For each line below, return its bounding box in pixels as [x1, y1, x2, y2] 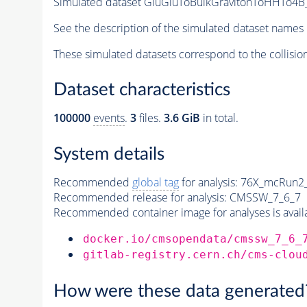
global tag [132, 175, 179, 190]
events [93, 110, 125, 126]
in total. [199, 110, 238, 126]
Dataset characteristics [53, 81, 230, 99]
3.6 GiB [163, 110, 200, 126]
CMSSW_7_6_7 [229, 190, 301, 205]
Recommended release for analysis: [53, 190, 227, 205]
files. [136, 110, 164, 126]
